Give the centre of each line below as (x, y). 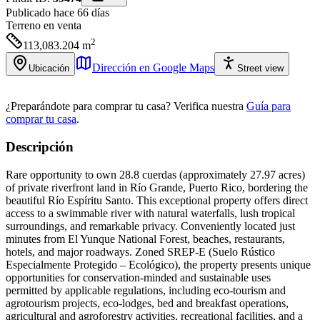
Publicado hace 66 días (57, 13)
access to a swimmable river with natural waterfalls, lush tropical (150, 213)
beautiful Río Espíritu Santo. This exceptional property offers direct (157, 200)
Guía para (269, 106)
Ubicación (49, 69)
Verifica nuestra (209, 106)
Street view (260, 69)
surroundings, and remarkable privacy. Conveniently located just (150, 226)
